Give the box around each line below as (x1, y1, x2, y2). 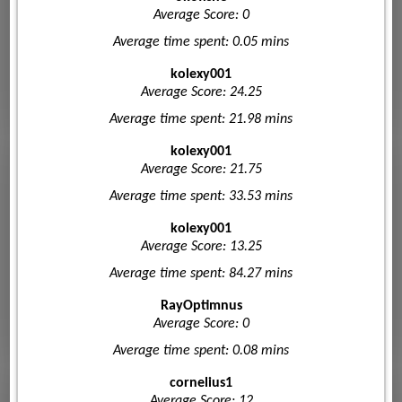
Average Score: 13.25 (140, 239, 262, 254)
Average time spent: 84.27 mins (109, 266, 293, 281)
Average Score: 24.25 (140, 84, 262, 100)
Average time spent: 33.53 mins (109, 188, 293, 204)
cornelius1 (170, 375, 232, 390)
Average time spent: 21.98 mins (109, 111, 293, 127)
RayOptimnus (160, 298, 242, 313)
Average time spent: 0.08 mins (113, 343, 289, 358)
